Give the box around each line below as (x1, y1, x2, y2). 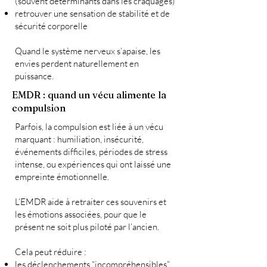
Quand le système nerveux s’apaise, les (15, 45, 160, 57)
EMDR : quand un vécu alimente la (12, 89, 166, 101)
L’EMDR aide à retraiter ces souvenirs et (15, 196, 166, 208)
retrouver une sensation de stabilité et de (15, 8, 170, 20)
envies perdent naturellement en (15, 58, 139, 70)
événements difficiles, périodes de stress (15, 146, 167, 158)
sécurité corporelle (15, 20, 88, 32)
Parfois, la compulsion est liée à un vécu (15, 121, 163, 133)
